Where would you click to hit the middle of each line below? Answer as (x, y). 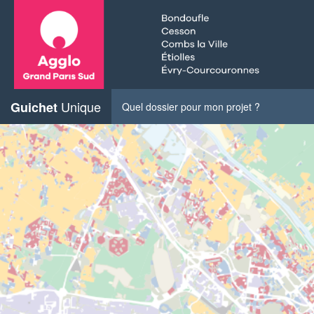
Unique (79, 106)
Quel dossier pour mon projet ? (191, 106)
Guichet (34, 107)
